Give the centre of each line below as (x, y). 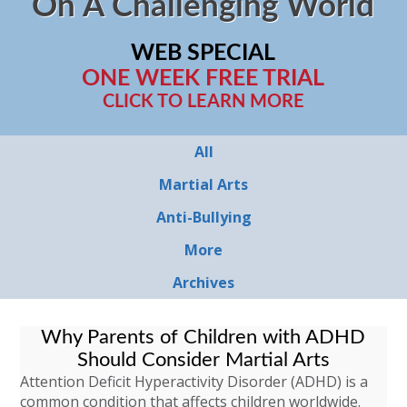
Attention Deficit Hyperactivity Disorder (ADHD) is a (194, 382)
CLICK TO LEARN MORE (203, 102)
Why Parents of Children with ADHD (203, 337)
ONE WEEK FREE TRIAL (203, 79)
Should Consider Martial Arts (203, 360)
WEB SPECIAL (203, 53)
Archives (203, 283)
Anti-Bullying (203, 217)
